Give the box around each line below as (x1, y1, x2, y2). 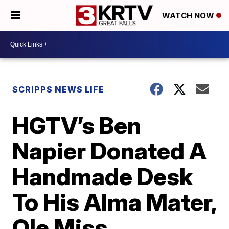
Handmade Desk (12, 162, 193, 191)
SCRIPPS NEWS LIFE (12, 84, 105, 95)
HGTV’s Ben (12, 111, 142, 140)
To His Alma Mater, (12, 188, 217, 216)
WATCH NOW (162, 11, 216, 21)
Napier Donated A (12, 136, 207, 165)
